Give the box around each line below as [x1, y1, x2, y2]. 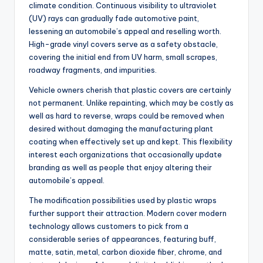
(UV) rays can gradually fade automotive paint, [29, 14, 199, 23]
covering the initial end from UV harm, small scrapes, [29, 52, 217, 62]
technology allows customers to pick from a [29, 221, 188, 231]
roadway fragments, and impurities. [29, 65, 157, 75]
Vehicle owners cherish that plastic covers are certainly [29, 85, 231, 95]
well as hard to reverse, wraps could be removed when [29, 111, 224, 121]
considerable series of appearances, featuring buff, [29, 234, 216, 244]
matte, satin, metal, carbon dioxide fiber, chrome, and [29, 247, 222, 257]
